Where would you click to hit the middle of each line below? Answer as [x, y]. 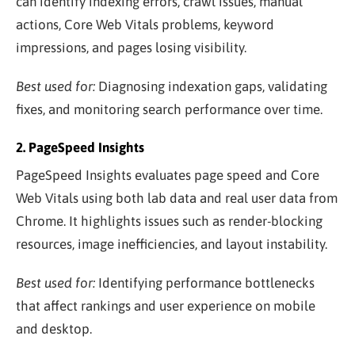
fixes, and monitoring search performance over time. [169, 109]
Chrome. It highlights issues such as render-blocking [169, 221]
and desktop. [54, 328]
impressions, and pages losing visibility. [131, 47]
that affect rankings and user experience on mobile [166, 305]
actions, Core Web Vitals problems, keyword [145, 24]
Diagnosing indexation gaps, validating [211, 86]
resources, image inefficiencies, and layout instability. [172, 244]
